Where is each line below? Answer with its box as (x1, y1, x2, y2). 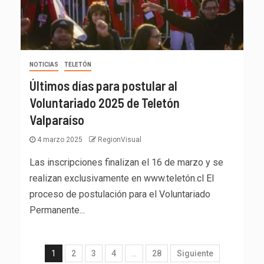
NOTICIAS (29, 61, 58, 68)
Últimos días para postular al (29, 78, 177, 94)
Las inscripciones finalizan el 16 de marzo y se (29, 157, 223, 169)
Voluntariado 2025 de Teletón (29, 95, 180, 111)
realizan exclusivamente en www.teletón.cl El (29, 173, 214, 184)
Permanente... (29, 204, 85, 216)
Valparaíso (29, 112, 84, 128)
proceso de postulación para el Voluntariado (29, 189, 210, 200)
